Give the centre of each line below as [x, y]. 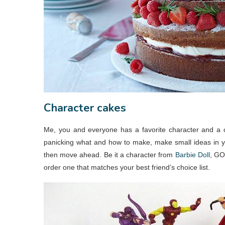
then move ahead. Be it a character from [109, 154]
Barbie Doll [192, 154]
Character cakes [85, 108]
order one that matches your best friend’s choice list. [127, 167]
